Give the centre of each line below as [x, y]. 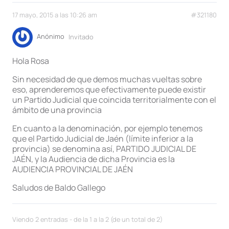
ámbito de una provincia [57, 110]
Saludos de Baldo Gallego [59, 188]
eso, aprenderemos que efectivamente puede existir [109, 90]
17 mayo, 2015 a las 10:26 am [55, 15]
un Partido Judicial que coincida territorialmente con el [114, 100]
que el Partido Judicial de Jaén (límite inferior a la [103, 139]
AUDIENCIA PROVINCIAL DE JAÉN [73, 169]
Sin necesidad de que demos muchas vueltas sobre [107, 79]
